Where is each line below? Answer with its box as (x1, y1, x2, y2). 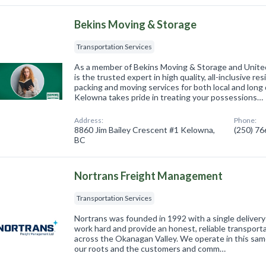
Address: (74, 115, 104, 125)
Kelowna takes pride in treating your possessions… (74, 91, 264, 102)
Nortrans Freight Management (74, 169, 223, 182)
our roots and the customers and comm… (74, 243, 226, 254)
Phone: (234, 115, 257, 125)
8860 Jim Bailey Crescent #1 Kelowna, (74, 124, 216, 135)
